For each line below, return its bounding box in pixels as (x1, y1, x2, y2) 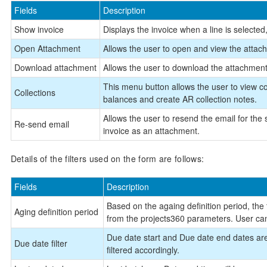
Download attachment (14, 61, 97, 73)
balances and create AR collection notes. (103, 92, 257, 105)
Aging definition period (14, 205, 98, 218)
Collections (14, 86, 55, 98)
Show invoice (14, 23, 64, 35)
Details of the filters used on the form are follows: (10, 152, 204, 164)
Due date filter (14, 237, 67, 249)
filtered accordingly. (106, 243, 179, 256)
